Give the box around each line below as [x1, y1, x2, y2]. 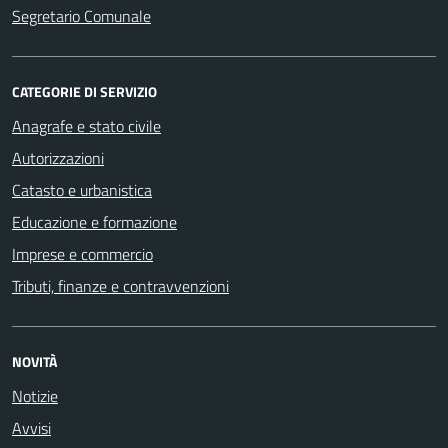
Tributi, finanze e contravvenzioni [12, 273, 229, 298]
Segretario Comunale [12, 3, 151, 28]
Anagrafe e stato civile [12, 113, 161, 138]
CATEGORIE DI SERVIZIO [12, 80, 157, 102]
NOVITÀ [12, 350, 57, 372]
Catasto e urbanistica [12, 177, 152, 202]
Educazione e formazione [12, 209, 177, 234]
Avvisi [12, 415, 51, 440]
